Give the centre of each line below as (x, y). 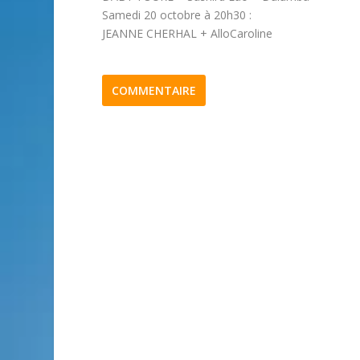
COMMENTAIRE (154, 91)
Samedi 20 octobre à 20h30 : (177, 15)
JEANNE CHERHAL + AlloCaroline (188, 34)
